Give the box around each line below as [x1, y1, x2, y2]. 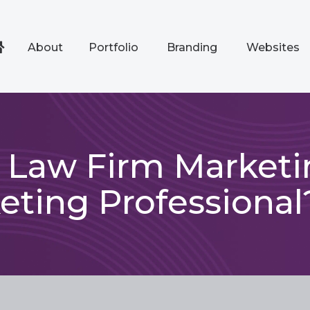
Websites [246, 41, 300, 54]
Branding [166, 41, 217, 54]
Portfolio [88, 41, 138, 54]
